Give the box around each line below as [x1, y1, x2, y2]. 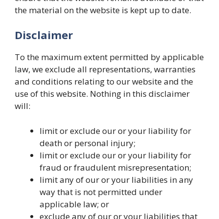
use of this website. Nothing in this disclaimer [15, 88, 190, 99]
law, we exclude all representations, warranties [15, 64, 196, 75]
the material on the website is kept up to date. [15, 4, 191, 16]
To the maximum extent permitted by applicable [15, 51, 204, 63]
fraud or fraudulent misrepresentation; [40, 161, 191, 173]
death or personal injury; [40, 137, 135, 149]
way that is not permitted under [40, 186, 162, 197]
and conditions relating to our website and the [15, 76, 193, 87]
